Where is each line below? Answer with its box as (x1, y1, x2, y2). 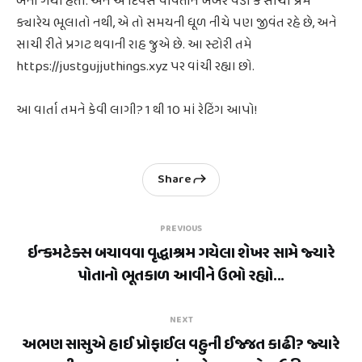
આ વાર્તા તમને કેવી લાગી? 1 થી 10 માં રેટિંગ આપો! (16, 99, 257, 121)
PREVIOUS (160, 221, 202, 236)
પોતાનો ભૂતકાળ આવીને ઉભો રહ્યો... (78, 262, 284, 289)
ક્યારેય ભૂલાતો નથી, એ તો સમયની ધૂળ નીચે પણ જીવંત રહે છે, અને (16, 11, 337, 34)
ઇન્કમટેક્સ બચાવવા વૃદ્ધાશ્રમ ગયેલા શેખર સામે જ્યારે (27, 239, 335, 267)
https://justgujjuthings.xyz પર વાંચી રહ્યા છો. (16, 55, 255, 78)
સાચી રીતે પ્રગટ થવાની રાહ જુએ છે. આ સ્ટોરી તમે (16, 33, 252, 56)
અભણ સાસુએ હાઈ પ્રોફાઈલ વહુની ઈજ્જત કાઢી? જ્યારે (22, 330, 340, 358)
